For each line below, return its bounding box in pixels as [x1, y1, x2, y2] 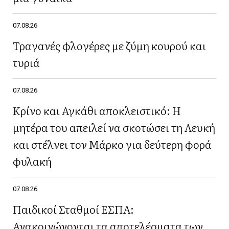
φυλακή [13, 152, 52, 169]
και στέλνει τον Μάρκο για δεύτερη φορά [13, 135, 212, 152]
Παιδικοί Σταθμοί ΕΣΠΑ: [13, 200, 134, 217]
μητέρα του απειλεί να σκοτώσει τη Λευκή [13, 119, 215, 135]
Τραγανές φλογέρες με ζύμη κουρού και [13, 37, 206, 53]
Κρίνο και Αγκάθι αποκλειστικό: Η [13, 102, 181, 118]
